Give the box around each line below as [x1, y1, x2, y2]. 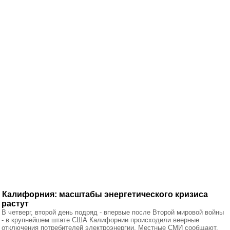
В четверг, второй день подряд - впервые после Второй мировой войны [2, 208, 224, 216]
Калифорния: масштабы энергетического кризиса [2, 190, 208, 199]
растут [2, 199, 29, 208]
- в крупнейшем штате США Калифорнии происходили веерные [2, 216, 199, 224]
